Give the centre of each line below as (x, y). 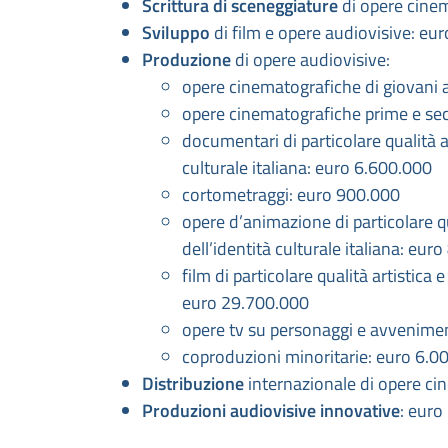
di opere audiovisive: (312, 60)
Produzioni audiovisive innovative (271, 411)
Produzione (188, 60)
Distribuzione (193, 384)
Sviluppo (176, 33)
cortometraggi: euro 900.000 (291, 195)
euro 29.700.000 (245, 303)
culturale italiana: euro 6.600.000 (307, 168)
